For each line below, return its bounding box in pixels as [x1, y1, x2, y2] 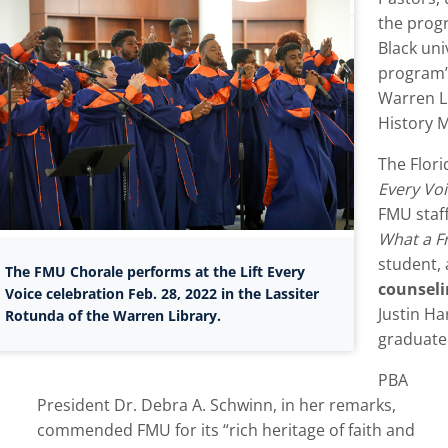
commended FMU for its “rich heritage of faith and [36, 419, 415, 442]
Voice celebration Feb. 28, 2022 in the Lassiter [4, 284, 319, 304]
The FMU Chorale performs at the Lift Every [4, 262, 305, 282]
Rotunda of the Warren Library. [4, 306, 221, 326]
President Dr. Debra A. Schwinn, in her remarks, [36, 394, 396, 417]
